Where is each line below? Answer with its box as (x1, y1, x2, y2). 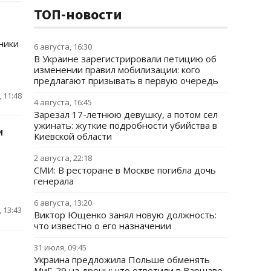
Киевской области (34, 130, 112, 142)
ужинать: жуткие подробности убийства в (34, 119, 217, 131)
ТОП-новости (34, 5, 122, 24)
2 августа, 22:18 (34, 152, 92, 163)
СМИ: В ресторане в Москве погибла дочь (34, 164, 216, 176)
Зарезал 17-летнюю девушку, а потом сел (34, 108, 218, 120)
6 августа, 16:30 (34, 41, 92, 52)
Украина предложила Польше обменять (34, 253, 210, 266)
